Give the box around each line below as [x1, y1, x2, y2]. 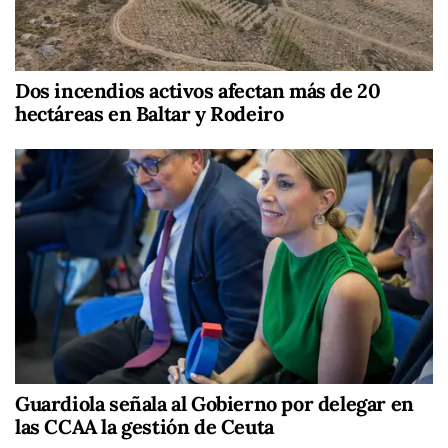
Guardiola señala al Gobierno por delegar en [15, 391, 414, 417]
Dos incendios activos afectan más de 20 [15, 78, 381, 104]
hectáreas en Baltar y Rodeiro [15, 101, 284, 127]
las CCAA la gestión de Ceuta [15, 414, 274, 440]
